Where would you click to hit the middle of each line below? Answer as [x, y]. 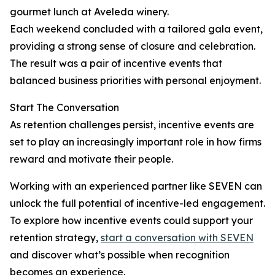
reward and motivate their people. [91, 159]
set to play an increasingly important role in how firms [136, 142]
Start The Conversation [64, 108]
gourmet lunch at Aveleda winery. [89, 12]
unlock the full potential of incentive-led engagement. [137, 203]
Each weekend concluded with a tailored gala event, [136, 29]
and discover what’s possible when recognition [120, 255]
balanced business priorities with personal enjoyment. [135, 81]
